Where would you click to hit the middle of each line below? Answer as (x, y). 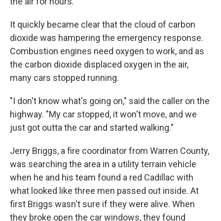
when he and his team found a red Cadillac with (102, 177)
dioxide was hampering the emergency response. (107, 37)
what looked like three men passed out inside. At (104, 190)
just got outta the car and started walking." (92, 127)
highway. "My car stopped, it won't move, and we (103, 114)
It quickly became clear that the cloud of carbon (103, 24)
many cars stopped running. (64, 77)
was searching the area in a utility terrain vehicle (103, 164)
